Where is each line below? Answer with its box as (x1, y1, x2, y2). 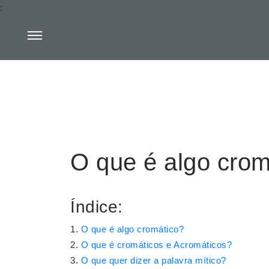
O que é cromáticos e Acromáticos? (80, 240, 232, 250)
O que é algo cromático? (80, 224, 184, 234)
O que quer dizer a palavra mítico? (80, 255, 226, 265)
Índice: (70, 198, 123, 216)
